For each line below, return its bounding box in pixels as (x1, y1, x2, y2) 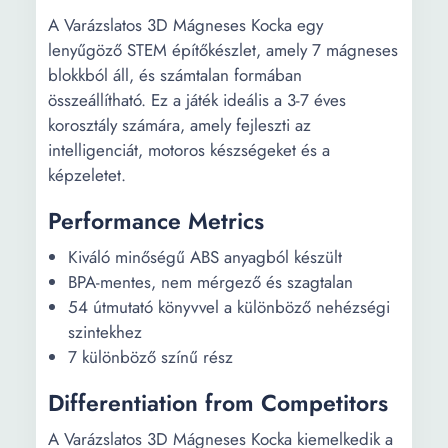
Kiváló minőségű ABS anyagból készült (68, 245, 342, 269)
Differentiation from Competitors (48, 386, 388, 420)
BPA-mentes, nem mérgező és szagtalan (68, 270, 353, 294)
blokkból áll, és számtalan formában (48, 63, 302, 87)
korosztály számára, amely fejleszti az (48, 113, 311, 137)
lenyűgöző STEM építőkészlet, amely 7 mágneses (48, 38, 398, 62)
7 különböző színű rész (68, 345, 233, 369)
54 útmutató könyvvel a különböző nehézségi (68, 295, 390, 319)
